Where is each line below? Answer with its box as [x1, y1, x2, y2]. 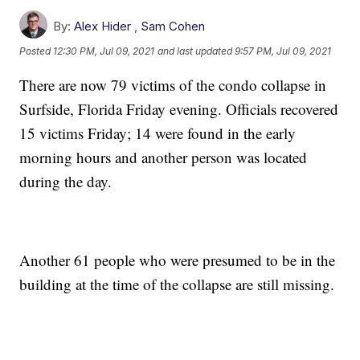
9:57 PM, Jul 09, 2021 [235, 44, 332, 57]
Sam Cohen [141, 18, 206, 34]
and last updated [157, 44, 233, 57]
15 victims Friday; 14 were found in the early [19, 122, 297, 143]
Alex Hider [74, 18, 132, 34]
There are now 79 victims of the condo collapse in [19, 74, 327, 95]
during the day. [19, 170, 112, 191]
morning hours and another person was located [19, 146, 308, 167]
